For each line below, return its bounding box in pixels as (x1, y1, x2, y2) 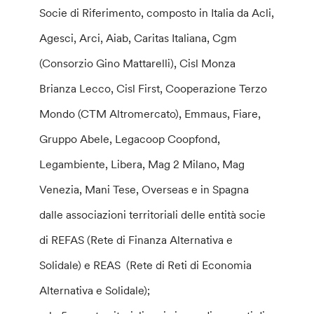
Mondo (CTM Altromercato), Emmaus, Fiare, (39, 107, 261, 121)
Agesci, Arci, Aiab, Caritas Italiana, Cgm (39, 31, 238, 45)
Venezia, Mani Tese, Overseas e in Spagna (39, 182, 250, 196)
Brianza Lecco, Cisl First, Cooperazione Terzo (39, 81, 268, 95)
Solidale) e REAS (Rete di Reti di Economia (39, 258, 252, 272)
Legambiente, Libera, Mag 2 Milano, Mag (39, 157, 245, 171)
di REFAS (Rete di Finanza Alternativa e (39, 233, 233, 247)
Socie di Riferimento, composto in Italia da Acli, (39, 6, 275, 20)
